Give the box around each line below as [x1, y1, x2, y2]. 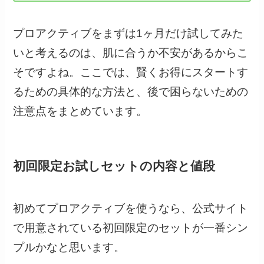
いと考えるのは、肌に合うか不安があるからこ [13, 47, 249, 60]
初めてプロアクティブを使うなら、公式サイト [13, 202, 249, 214]
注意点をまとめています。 [13, 105, 148, 118]
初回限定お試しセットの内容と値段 [13, 159, 216, 173]
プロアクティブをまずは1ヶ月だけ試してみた [13, 27, 244, 40]
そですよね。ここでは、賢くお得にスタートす [13, 66, 249, 79]
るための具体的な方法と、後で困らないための [13, 85, 249, 98]
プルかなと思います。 [13, 240, 126, 253]
